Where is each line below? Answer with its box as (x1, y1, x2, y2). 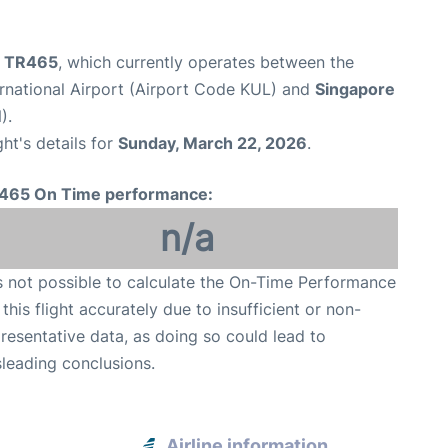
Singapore (315, 78, 395, 99)
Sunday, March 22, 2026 (118, 132, 307, 153)
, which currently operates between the (58, 51, 354, 72)
